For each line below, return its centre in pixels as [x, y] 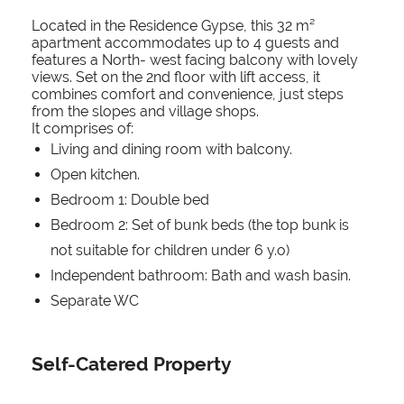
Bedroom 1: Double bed [130, 200]
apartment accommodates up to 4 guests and [185, 43]
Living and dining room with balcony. [171, 150]
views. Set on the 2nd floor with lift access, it [176, 78]
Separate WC [95, 301]
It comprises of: [83, 129]
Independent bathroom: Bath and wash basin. [201, 276]
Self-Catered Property [132, 364]
